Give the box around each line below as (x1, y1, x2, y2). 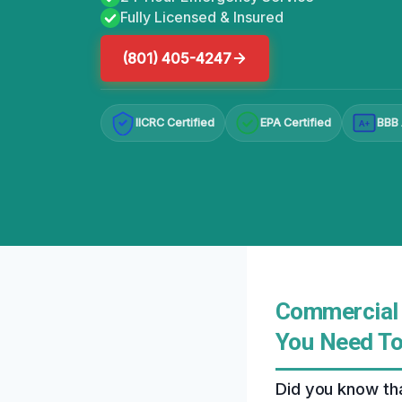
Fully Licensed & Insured (120, 8, 284, 27)
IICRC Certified (135, 116, 215, 130)
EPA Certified (260, 116, 332, 130)
